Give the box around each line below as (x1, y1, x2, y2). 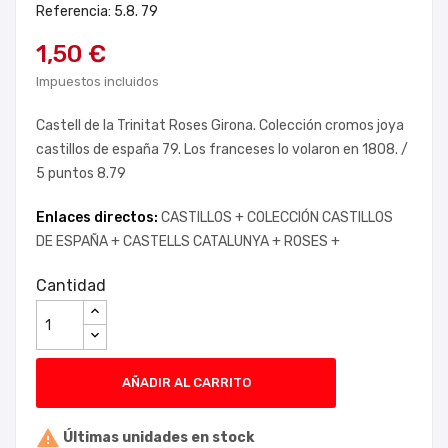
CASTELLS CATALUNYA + (123, 233, 284, 250)
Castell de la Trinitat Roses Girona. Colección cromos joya (36, 117, 404, 134)
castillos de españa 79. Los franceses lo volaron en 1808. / (36, 141, 408, 158)
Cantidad (36, 276, 106, 295)
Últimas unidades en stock (60, 428, 254, 446)
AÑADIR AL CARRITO (121, 375, 251, 390)
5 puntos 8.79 (36, 165, 126, 182)
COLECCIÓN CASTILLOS (247, 209, 393, 226)
